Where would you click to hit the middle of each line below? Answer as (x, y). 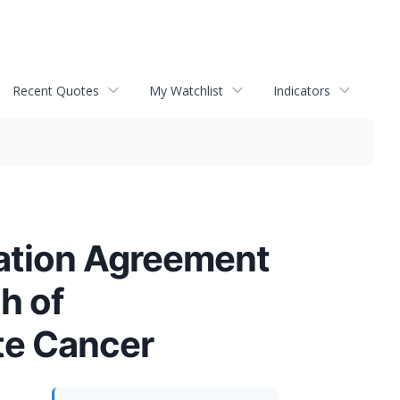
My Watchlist (186, 90)
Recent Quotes (56, 90)
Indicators (302, 90)
